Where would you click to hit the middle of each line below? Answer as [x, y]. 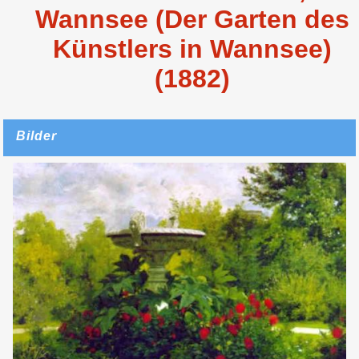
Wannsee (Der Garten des [192, 19]
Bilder [37, 135]
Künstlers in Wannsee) [192, 49]
